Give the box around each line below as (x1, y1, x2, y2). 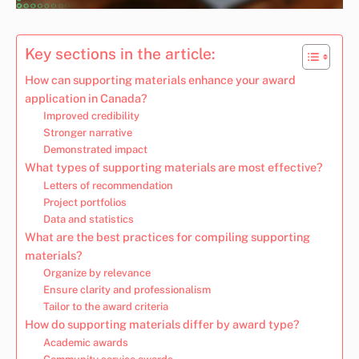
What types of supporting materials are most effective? (25, 159, 323, 174)
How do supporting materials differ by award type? (25, 317, 300, 331)
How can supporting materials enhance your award (25, 72, 296, 87)
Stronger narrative (42, 126, 132, 139)
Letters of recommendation (42, 179, 173, 192)
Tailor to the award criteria (42, 300, 168, 313)
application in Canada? (25, 91, 147, 105)
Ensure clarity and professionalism (42, 283, 211, 296)
